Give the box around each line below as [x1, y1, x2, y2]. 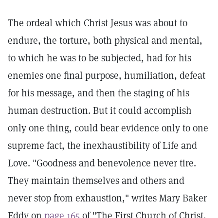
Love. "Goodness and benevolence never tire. [8, 157, 196, 169]
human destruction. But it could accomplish [8, 104, 192, 117]
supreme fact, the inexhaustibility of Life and [8, 139, 197, 152]
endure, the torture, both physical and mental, [8, 34, 202, 47]
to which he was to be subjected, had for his [8, 52, 191, 64]
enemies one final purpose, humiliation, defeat [8, 69, 205, 82]
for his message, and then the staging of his [8, 87, 189, 99]
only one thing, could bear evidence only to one [8, 122, 208, 134]
